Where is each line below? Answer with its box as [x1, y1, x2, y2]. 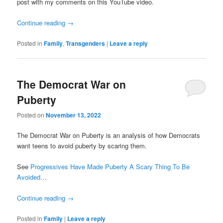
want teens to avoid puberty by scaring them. [17, 141, 147, 151]
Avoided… [17, 172, 47, 182]
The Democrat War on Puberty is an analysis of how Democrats [17, 130, 201, 140]
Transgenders [66, 38, 106, 48]
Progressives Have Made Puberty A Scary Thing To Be [30, 162, 190, 172]
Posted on [17, 111, 46, 119]
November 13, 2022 [46, 111, 102, 120]
